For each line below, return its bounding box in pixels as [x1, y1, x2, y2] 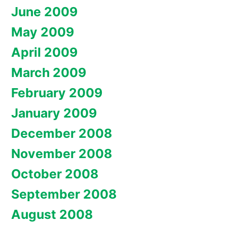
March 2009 [11, 65, 86, 81]
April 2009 [11, 45, 78, 60]
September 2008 [11, 186, 117, 202]
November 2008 [11, 146, 112, 162]
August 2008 [11, 207, 93, 222]
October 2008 [11, 166, 98, 182]
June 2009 [11, 4, 78, 20]
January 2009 [11, 105, 97, 121]
